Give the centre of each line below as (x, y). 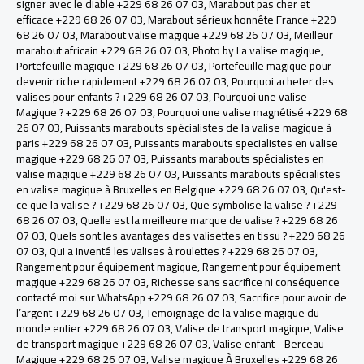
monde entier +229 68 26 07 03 (93, 329)
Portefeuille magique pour (270, 66)
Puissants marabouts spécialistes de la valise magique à (198, 128)
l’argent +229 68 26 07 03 (79, 313)
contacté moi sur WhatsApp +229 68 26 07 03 (126, 298)
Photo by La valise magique (257, 51)
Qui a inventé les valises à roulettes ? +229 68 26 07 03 (182, 251)
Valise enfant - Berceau (269, 344)
